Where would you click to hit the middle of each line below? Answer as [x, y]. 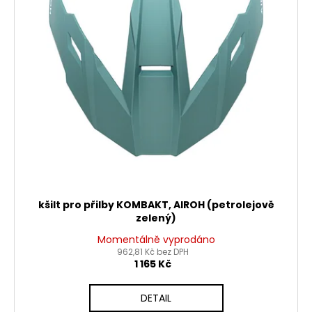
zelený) [156, 218]
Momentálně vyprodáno [156, 240]
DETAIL [156, 298]
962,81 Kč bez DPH [153, 252]
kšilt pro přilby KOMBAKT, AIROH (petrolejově [156, 205]
